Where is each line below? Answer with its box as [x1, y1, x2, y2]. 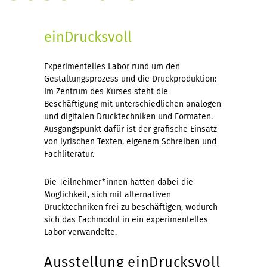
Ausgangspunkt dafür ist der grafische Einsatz [44, 123, 217, 134]
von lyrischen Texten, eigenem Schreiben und [44, 136, 216, 147]
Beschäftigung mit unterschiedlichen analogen [44, 98, 221, 109]
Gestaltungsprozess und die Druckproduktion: [44, 73, 216, 84]
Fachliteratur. [44, 148, 94, 159]
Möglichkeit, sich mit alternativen [44, 189, 171, 200]
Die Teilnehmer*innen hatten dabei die [44, 176, 193, 187]
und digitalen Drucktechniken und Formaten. [44, 111, 213, 122]
